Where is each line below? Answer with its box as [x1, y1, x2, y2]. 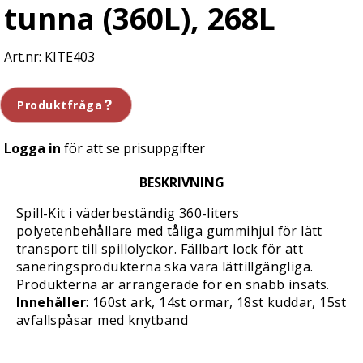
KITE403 [45, 48, 95, 66]
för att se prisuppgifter [61, 139, 205, 157]
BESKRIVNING [139, 173, 224, 191]
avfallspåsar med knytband [16, 311, 188, 329]
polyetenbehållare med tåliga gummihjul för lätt [16, 222, 322, 240]
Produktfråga [17, 97, 102, 113]
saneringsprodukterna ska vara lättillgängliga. [16, 258, 314, 275]
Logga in [4, 139, 61, 157]
